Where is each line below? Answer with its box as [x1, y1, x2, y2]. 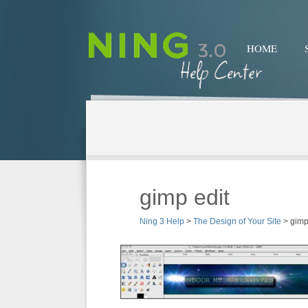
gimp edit [140, 185, 230, 210]
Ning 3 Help [140, 217, 184, 226]
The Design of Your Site [193, 217, 281, 226]
